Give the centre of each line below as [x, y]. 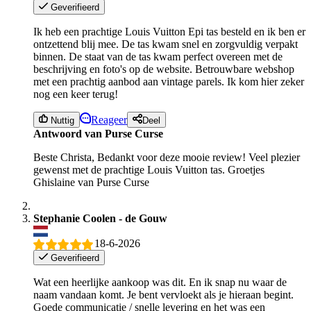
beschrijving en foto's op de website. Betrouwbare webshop [164, 69]
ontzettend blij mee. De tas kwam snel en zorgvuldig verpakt [166, 44]
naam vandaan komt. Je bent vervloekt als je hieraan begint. [163, 295]
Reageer [109, 119]
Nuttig [61, 120]
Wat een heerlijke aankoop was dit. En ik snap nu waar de [160, 283]
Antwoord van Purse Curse [98, 133]
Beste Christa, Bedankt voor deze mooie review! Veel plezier [167, 157]
